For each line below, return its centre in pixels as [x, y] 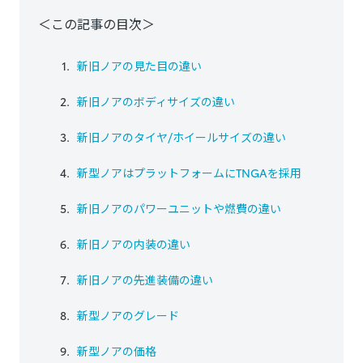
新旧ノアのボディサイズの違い [156, 102]
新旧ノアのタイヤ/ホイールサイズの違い [181, 137]
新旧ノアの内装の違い [133, 244]
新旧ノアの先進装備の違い [145, 280]
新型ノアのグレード [128, 316]
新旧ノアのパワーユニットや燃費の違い [179, 209]
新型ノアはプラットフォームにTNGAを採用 [189, 173]
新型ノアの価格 [116, 351]
